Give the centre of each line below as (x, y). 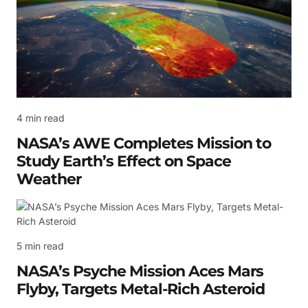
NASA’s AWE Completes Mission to (144, 144)
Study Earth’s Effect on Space (124, 162)
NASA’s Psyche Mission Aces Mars (140, 272)
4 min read (41, 118)
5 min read (40, 245)
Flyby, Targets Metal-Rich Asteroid (141, 289)
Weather (49, 179)
